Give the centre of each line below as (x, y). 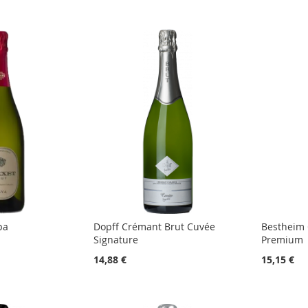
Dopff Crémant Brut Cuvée (155, 227)
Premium (283, 240)
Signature (116, 240)
